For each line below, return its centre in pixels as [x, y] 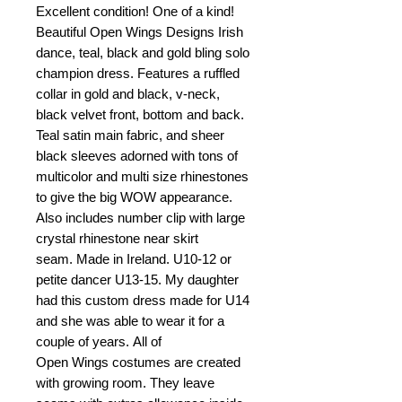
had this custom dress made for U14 [143, 301]
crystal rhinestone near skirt [117, 239]
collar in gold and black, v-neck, [128, 94]
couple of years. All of [99, 342]
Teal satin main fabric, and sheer [130, 135]
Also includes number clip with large [140, 218]
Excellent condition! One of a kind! [135, 12]
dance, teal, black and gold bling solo [143, 53]
